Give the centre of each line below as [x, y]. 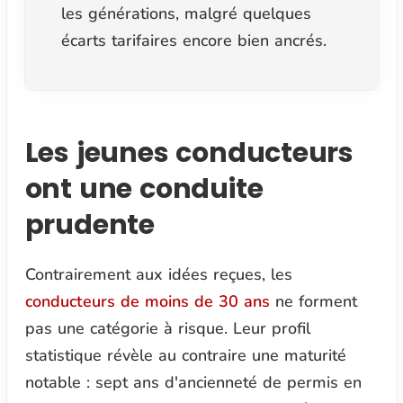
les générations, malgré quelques [186, 14]
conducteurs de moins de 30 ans [147, 302]
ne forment [313, 302]
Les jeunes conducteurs [189, 153]
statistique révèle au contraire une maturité [185, 356]
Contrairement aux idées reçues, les [158, 275]
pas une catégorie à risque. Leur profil [167, 329]
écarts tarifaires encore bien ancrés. [193, 41]
